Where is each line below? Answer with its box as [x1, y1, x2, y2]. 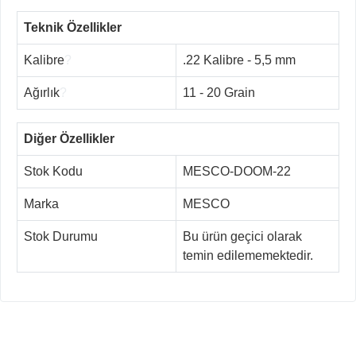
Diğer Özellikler [24, 132, 114, 146]
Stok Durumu [24, 230, 98, 244]
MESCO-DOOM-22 [183, 164, 291, 179]
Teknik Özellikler [24, 21, 122, 35]
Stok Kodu [24, 164, 83, 179]
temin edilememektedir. [183, 249, 313, 263]
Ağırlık [24, 86, 60, 100]
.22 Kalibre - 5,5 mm [183, 53, 296, 68]
